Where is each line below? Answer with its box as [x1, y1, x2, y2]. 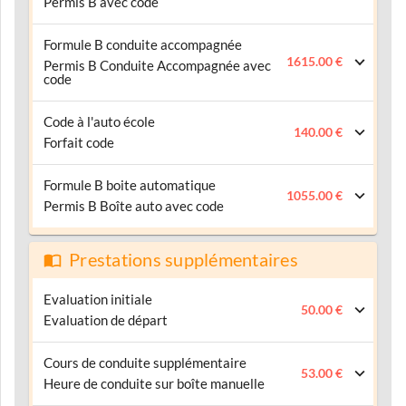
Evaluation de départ [43, 312, 168, 328]
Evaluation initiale [43, 291, 152, 307]
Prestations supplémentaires [69, 249, 298, 270]
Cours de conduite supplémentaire [43, 354, 246, 371]
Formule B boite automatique [43, 177, 216, 193]
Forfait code [43, 134, 114, 150]
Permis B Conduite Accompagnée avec [43, 57, 271, 73]
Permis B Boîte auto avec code [43, 198, 224, 214]
